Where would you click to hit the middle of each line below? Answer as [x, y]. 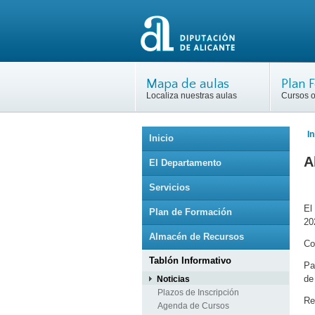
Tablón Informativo [190, 261]
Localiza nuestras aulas [192, 96]
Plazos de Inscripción [198, 292]
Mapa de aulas [188, 84]
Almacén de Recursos [197, 237]
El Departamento [185, 163]
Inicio [161, 138]
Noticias [173, 279]
